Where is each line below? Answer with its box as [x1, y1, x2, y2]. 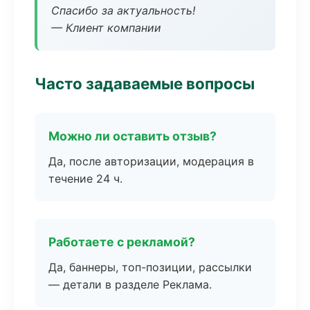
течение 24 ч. [48, 172, 122, 185]
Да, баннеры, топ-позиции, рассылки [48, 260, 252, 274]
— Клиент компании [51, 21, 161, 35]
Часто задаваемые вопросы [35, 74, 255, 93]
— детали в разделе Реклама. [48, 277, 212, 291]
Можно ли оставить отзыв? [48, 129, 217, 143]
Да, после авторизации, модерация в [48, 154, 254, 168]
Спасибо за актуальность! [51, 3, 195, 17]
